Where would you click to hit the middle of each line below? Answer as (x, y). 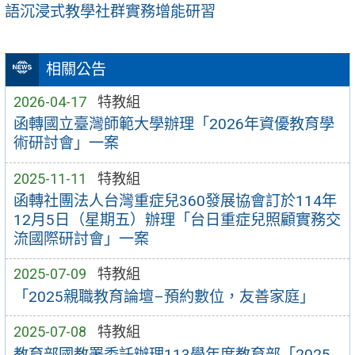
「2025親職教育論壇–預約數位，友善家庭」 (164, 296)
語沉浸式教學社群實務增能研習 (110, 12)
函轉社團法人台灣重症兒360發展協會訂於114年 (175, 201)
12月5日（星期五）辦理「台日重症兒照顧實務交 (177, 220)
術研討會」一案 (66, 143)
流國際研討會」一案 (81, 239)
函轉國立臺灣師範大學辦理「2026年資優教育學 (174, 124)
